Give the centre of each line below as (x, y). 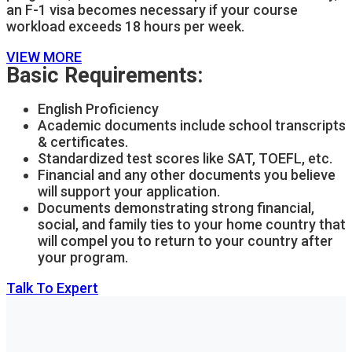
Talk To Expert (52, 288)
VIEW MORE (44, 57)
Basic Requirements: (104, 75)
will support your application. (129, 191)
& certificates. (83, 141)
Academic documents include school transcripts (192, 125)
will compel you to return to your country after (185, 240)
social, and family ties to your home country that (192, 224)
